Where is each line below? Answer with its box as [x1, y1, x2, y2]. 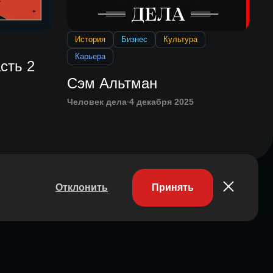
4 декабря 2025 [129, 97, 194, 107]
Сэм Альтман [67, 75, 158, 92]
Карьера [75, 52, 106, 62]
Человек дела [67, 97, 127, 107]
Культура [163, 35, 198, 44]
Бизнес [121, 35, 148, 44]
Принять [152, 182, 194, 193]
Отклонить [55, 182, 108, 193]
